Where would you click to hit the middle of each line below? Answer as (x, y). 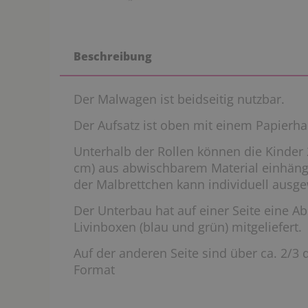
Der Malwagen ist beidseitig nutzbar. (181, 99)
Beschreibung (113, 56)
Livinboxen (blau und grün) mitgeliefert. (188, 227)
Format (94, 269)
